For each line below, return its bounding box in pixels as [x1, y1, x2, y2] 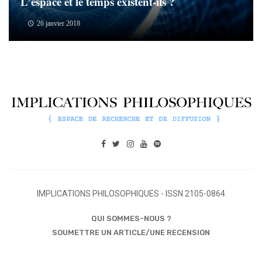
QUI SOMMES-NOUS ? [91, 213, 171, 223]
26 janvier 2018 [36, 19, 80, 27]
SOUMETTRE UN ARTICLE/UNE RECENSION [52, 228, 210, 237]
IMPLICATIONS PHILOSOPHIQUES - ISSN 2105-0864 [37, 189, 225, 199]
